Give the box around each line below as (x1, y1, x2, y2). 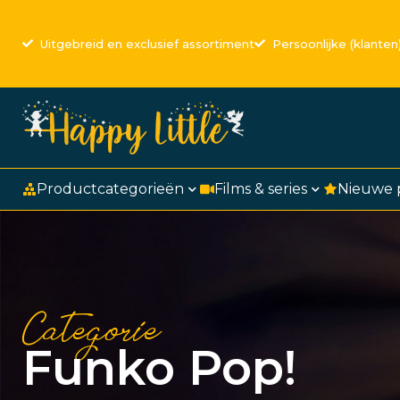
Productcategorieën (37, 180, 184, 198)
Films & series (214, 180, 307, 198)
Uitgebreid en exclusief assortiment (40, 36, 254, 51)
